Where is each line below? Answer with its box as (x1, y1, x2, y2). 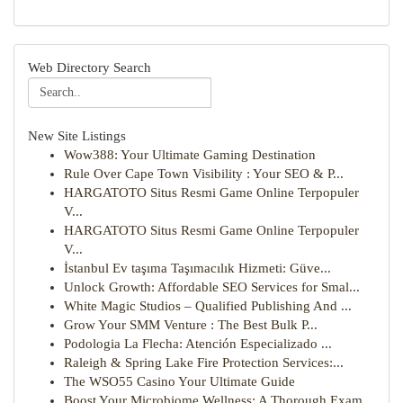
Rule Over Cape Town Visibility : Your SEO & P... (64, 166, 344, 181)
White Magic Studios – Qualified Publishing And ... (64, 299, 352, 313)
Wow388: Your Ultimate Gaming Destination (64, 148, 316, 162)
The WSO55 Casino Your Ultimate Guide (64, 374, 295, 389)
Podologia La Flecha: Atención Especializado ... (64, 336, 332, 351)
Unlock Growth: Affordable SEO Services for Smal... (64, 280, 360, 294)
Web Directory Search (28, 60, 151, 75)
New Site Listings (28, 129, 126, 143)
